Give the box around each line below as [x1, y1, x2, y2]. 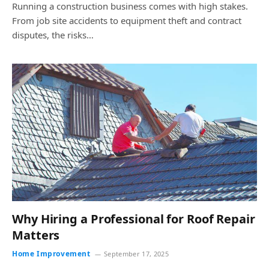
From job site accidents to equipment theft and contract [12, 14, 241, 26]
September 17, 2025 [103, 249, 169, 258]
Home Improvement [12, 249, 91, 259]
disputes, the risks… [12, 28, 94, 41]
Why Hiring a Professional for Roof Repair [12, 211, 255, 227]
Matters [12, 227, 60, 243]
